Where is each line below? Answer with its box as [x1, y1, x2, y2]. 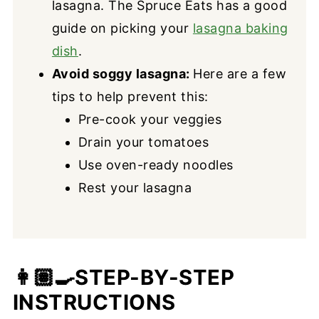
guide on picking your [51, 21, 193, 36]
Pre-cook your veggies [78, 112, 222, 127]
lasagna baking [192, 21, 288, 36]
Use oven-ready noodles [78, 157, 234, 173]
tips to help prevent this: [51, 89, 209, 105]
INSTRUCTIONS [12, 290, 176, 315]
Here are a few [193, 66, 287, 82]
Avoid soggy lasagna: [51, 66, 194, 82]
